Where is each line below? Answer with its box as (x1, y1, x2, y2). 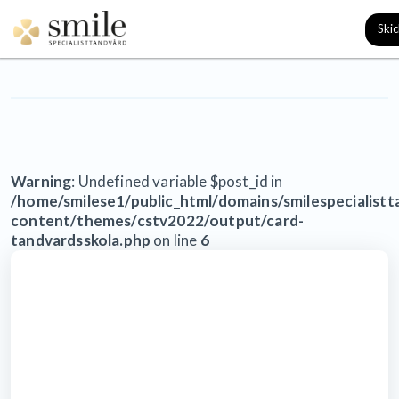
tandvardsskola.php (11, 231, 151, 249)
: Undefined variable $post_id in (71, 172, 283, 191)
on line (151, 231, 200, 249)
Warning (11, 172, 72, 191)
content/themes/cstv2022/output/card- (11, 211, 305, 230)
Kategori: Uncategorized (58, 15, 341, 42)
